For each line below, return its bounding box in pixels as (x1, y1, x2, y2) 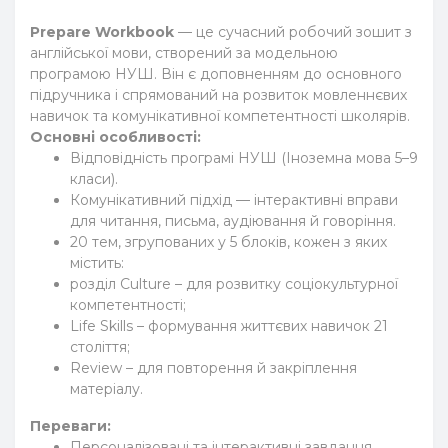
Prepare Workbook (30, 23, 174, 41)
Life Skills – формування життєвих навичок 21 (70, 317, 388, 335)
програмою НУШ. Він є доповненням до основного (30, 65, 402, 83)
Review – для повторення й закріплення (70, 359, 357, 377)
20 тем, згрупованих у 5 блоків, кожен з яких (70, 233, 387, 251)
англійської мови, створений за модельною (30, 44, 338, 62)
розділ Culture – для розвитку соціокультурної (70, 275, 398, 293)
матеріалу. (70, 380, 143, 398)
